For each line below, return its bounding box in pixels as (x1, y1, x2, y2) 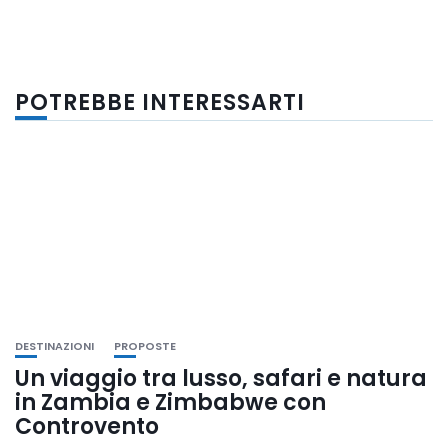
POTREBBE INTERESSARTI (15, 86, 305, 118)
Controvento (15, 410, 159, 442)
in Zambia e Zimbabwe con (15, 386, 326, 418)
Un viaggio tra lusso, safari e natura (15, 362, 427, 394)
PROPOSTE (114, 337, 176, 354)
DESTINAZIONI (15, 337, 94, 354)
